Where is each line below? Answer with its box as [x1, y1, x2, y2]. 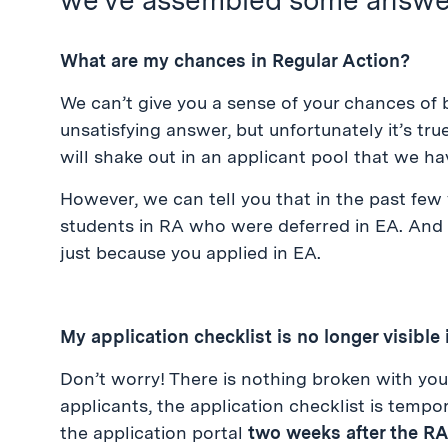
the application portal [60, 422, 248, 443]
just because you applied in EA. [60, 242, 321, 263]
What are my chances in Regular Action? [60, 50, 410, 71]
